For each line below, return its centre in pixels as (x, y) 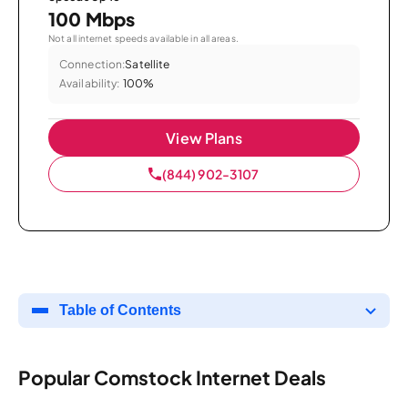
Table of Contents (120, 310)
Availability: (90, 83)
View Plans (204, 138)
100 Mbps (92, 18)
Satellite (148, 64)
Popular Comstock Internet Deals (172, 378)
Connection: (92, 64)
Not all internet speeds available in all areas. (143, 38)
